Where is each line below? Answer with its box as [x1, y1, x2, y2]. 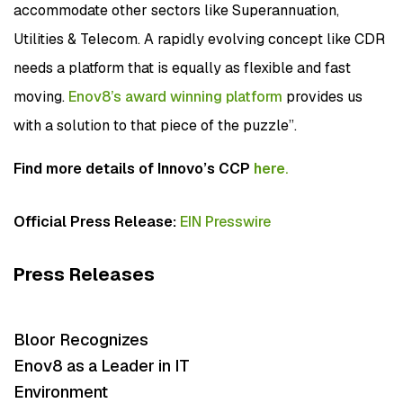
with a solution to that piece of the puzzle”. [13, 115, 297, 135]
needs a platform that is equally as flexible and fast [13, 58, 351, 77]
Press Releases [13, 262, 155, 286]
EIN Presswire [180, 211, 271, 231]
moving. [13, 86, 65, 106]
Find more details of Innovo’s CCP [13, 158, 254, 178]
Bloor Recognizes [13, 328, 148, 350]
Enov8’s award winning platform [68, 86, 282, 106]
